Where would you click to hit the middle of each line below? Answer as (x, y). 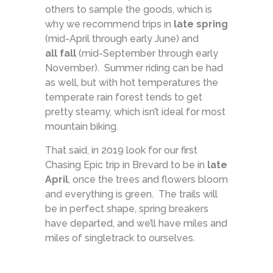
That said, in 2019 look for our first (121, 150)
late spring (201, 24)
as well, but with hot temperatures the (132, 82)
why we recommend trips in (109, 24)
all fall (61, 53)
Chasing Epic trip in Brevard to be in (126, 165)
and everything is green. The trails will (131, 194)
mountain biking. (82, 126)
